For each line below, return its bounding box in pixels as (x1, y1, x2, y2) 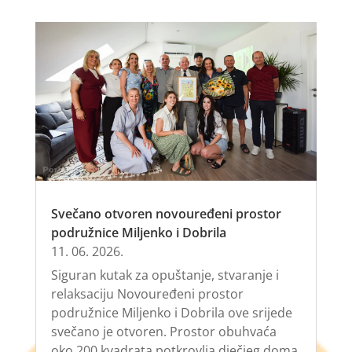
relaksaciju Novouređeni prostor (50, 285, 244, 303)
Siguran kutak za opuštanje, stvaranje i (50, 266, 279, 284)
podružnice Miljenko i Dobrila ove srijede (50, 304, 292, 322)
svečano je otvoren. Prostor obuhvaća (50, 323, 277, 341)
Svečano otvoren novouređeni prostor (50, 205, 281, 223)
